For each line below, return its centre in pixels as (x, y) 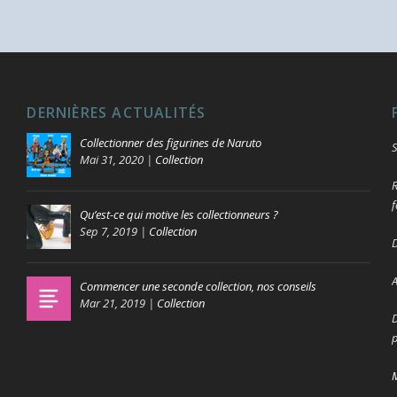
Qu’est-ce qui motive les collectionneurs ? (179, 215)
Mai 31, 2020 (112, 160)
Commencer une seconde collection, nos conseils (198, 287)
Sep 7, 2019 (109, 232)
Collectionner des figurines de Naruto (171, 143)
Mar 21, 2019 (113, 304)
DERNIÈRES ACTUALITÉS (117, 113)
